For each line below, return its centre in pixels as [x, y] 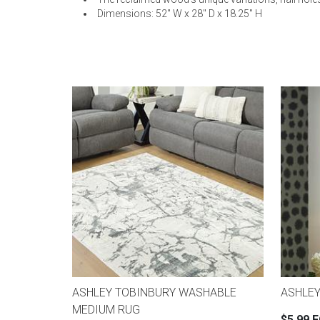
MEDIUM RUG [106, 310]
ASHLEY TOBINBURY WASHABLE [154, 293]
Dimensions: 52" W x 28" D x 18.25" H [180, 13]
